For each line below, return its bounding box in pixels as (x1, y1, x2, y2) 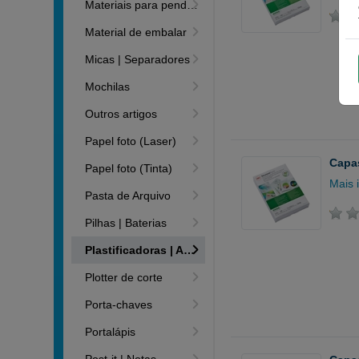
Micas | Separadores (85, 53, 191, 66)
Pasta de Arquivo (85, 189, 171, 202)
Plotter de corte (85, 271, 163, 284)
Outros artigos (85, 107, 158, 120)
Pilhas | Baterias (85, 216, 167, 229)
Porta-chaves (85, 298, 153, 311)
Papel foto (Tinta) (85, 162, 173, 175)
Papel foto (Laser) (85, 135, 177, 147)
